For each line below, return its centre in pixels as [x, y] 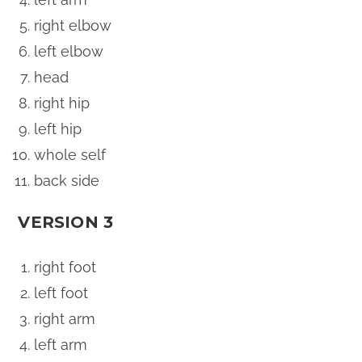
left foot [61, 293]
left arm [61, 345]
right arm [65, 319]
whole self [70, 155]
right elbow [73, 25]
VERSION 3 [66, 222]
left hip [58, 129]
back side [67, 181]
